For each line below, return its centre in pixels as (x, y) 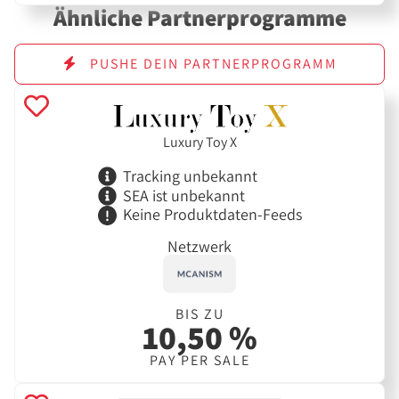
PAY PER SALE (199, 360)
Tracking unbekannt (190, 175)
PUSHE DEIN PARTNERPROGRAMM (211, 64)
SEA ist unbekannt (183, 195)
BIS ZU (199, 313)
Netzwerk (199, 246)
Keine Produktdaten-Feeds (212, 215)
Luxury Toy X (199, 142)
